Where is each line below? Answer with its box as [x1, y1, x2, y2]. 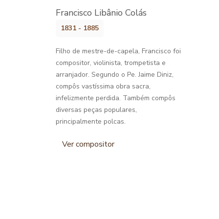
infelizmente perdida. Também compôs [56, 93, 175, 103]
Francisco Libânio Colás [56, 6, 147, 19]
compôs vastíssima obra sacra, [56, 81, 151, 91]
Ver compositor [62, 138, 114, 150]
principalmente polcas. [56, 116, 126, 126]
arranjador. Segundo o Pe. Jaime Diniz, [56, 69, 174, 79]
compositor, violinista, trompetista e [56, 58, 166, 67]
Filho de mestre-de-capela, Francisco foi [56, 46, 181, 56]
